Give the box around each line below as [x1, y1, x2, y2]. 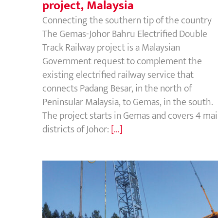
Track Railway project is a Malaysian [42, 39, 180, 56]
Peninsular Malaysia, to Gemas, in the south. [42, 93, 213, 110]
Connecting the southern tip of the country [42, 12, 212, 29]
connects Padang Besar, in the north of [42, 80, 192, 97]
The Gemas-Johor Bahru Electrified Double [42, 25, 207, 42]
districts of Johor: [42, 121, 111, 138]
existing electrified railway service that [42, 66, 194, 83]
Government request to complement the [42, 53, 202, 70]
